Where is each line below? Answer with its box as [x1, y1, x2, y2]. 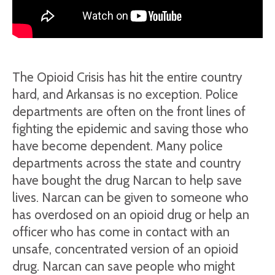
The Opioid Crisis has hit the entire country [12, 69, 242, 85]
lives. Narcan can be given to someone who [12, 190, 249, 205]
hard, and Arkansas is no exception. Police [12, 87, 238, 102]
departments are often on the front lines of [12, 104, 246, 119]
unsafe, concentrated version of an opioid [12, 241, 238, 257]
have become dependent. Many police [12, 138, 223, 153]
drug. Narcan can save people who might [12, 258, 235, 274]
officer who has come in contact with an [12, 224, 230, 239]
